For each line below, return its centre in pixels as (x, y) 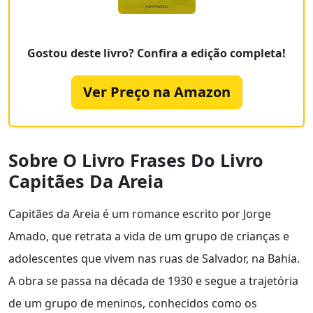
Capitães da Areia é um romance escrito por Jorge (140, 214)
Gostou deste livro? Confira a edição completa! (156, 53)
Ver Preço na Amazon (156, 92)
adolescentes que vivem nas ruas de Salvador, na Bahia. (154, 259)
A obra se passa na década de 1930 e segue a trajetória (153, 281)
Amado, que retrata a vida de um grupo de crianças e (149, 236)
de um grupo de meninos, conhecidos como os (133, 304)
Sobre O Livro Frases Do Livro (136, 160)
